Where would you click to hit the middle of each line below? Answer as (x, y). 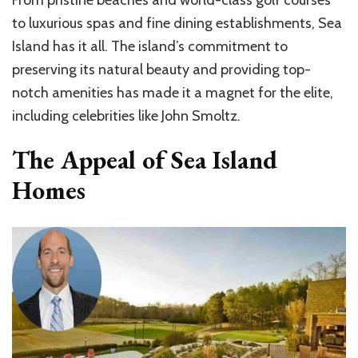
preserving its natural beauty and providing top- (161, 70)
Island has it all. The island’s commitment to (150, 47)
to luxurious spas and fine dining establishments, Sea (177, 24)
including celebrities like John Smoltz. (126, 116)
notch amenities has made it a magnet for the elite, (173, 93)
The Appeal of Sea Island (145, 160)
